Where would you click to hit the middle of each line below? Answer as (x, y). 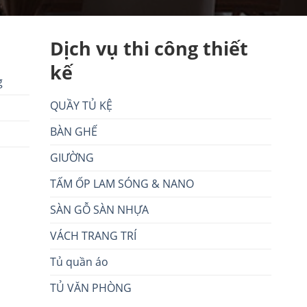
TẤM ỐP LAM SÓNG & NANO (122, 184)
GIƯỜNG (72, 158)
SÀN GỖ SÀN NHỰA (100, 210)
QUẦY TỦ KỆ (82, 106)
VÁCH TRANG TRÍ (94, 236)
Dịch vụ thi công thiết (149, 48)
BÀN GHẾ (74, 132)
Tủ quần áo (79, 262)
